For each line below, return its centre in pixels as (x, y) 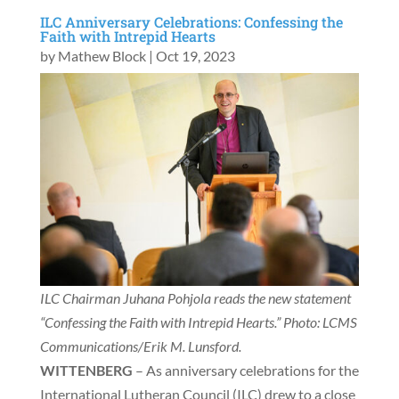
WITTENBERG (86, 370)
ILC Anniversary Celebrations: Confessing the (191, 22)
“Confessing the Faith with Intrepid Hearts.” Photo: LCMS (198, 322)
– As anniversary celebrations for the (245, 370)
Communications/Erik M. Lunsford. (140, 346)
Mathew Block (102, 56)
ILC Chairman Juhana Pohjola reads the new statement (195, 298)
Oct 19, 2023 (195, 56)
